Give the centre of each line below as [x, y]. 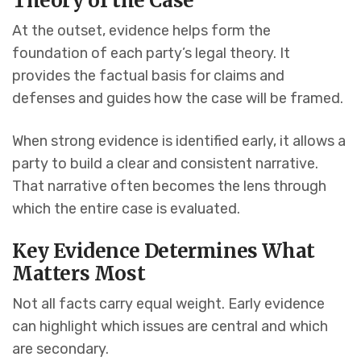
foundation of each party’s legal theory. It [151, 54]
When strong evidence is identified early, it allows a [179, 141]
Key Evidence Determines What [164, 251]
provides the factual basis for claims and [148, 76]
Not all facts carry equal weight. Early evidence [168, 304]
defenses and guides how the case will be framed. [178, 99]
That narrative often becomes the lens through [169, 187]
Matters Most [79, 274]
